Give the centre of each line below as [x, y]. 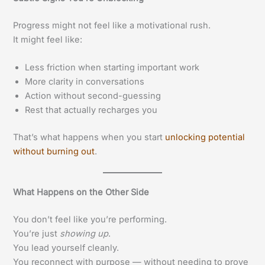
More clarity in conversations [85, 82]
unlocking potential [205, 138]
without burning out [54, 152]
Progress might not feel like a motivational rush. [112, 25]
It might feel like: [48, 39]
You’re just [37, 234]
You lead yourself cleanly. [66, 248]
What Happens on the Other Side [81, 193]
